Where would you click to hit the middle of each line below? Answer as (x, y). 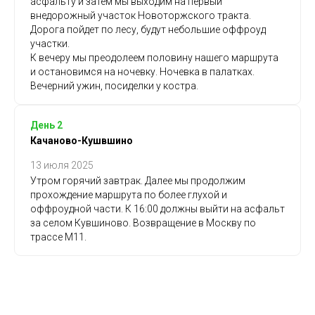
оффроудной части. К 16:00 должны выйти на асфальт (157, 208)
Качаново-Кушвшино (82, 140)
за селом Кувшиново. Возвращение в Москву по (143, 223)
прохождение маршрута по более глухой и (129, 194)
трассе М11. (58, 237)
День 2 (46, 125)
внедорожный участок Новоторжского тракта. (141, 15)
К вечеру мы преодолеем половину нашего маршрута (154, 57)
